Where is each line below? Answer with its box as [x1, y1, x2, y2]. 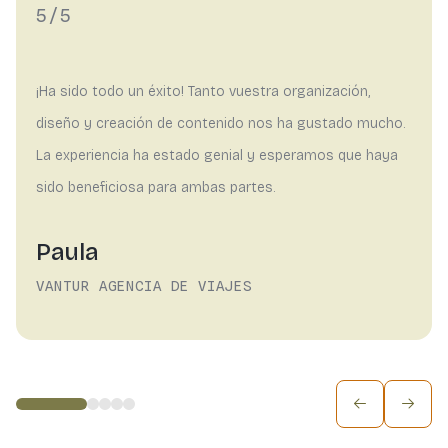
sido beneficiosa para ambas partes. [36, 178, 275, 196]
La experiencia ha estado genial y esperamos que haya [36, 146, 398, 164]
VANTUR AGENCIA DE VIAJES [36, 277, 252, 294]
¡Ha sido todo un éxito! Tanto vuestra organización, [36, 82, 370, 100]
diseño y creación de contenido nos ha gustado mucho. [36, 114, 405, 132]
